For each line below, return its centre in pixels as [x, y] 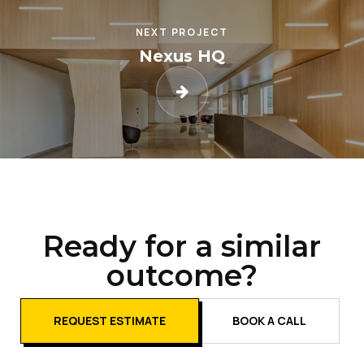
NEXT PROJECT [182, 32]
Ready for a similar [182, 247]
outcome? [182, 276]
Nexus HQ [182, 56]
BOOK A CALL [269, 321]
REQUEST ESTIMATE [110, 321]
